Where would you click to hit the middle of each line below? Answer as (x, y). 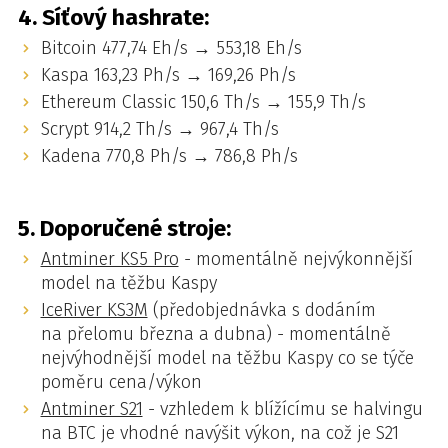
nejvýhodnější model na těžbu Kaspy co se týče (227, 357)
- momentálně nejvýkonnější (295, 258)
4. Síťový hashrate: (113, 17)
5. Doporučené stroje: (124, 228)
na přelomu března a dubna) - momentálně (215, 333)
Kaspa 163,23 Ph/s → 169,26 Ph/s (168, 74)
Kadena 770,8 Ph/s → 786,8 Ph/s (169, 155)
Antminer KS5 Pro (109, 258)
